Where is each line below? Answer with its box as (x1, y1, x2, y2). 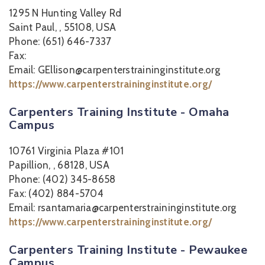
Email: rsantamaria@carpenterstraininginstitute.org (9, 202, 237, 214)
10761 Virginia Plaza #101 (9, 145, 124, 157)
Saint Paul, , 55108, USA (9, 21, 116, 33)
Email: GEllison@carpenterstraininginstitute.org (9, 64, 220, 76)
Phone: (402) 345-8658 (9, 173, 116, 185)
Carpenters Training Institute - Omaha (9, 104, 230, 120)
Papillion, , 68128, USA (9, 159, 109, 171)
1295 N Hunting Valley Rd (9, 7, 121, 19)
